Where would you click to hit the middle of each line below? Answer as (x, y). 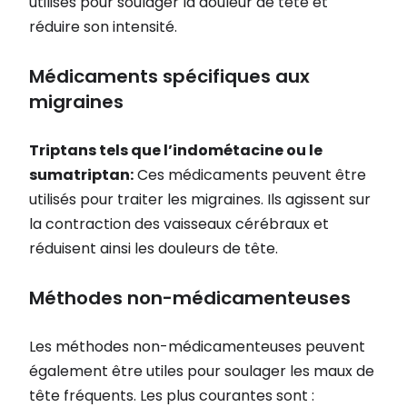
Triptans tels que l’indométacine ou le (176, 151)
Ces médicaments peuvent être (250, 175)
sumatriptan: (81, 175)
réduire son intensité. (103, 27)
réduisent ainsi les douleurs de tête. (154, 249)
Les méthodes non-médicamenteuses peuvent (197, 347)
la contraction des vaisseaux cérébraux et (179, 224)
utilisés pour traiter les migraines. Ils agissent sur (200, 200)
